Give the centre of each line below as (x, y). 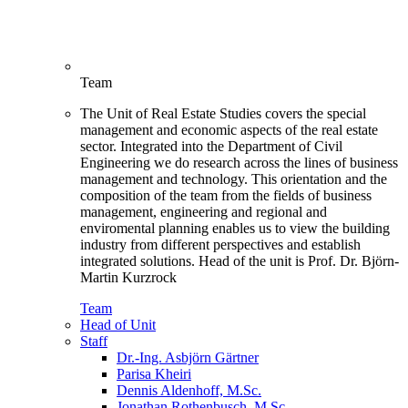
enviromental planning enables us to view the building (235, 229)
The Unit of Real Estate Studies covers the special (223, 114)
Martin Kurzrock (128, 278)
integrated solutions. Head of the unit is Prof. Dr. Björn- (240, 261)
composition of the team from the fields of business (226, 196)
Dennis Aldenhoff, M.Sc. (189, 391)
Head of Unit (118, 325)
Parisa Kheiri (154, 374)
